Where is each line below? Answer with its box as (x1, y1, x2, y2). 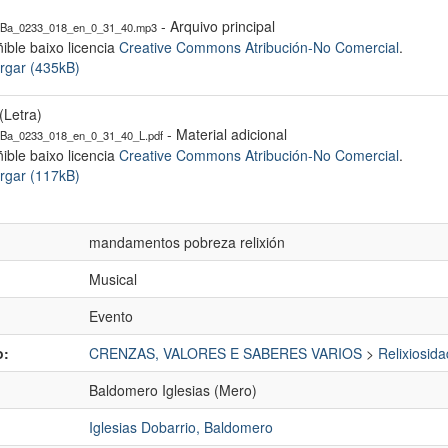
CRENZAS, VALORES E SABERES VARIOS (89, 343, 362, 363)
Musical (89, 269, 137, 289)
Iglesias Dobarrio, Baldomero (89, 417, 273, 437)
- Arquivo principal (157, 16, 275, 36)
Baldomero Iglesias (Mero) (89, 380, 257, 400)
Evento (89, 306, 133, 326)
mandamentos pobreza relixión (89, 232, 285, 252)
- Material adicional (163, 124, 287, 144)
